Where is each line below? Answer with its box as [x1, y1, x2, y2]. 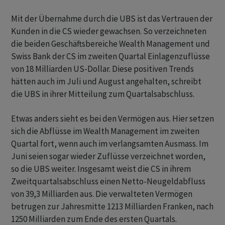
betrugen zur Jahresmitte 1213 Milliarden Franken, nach [11, 201, 213, 212]
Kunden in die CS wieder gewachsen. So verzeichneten [11, 26, 206, 37]
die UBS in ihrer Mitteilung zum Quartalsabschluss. [11, 88, 194, 99]
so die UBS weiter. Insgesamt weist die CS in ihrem [11, 163, 191, 174]
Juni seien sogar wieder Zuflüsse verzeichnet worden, [11, 151, 205, 162]
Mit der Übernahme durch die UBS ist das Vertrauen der [11, 13, 212, 24]
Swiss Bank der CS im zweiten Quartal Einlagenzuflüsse [11, 51, 210, 62]
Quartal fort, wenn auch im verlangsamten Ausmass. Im [11, 138, 208, 149]
